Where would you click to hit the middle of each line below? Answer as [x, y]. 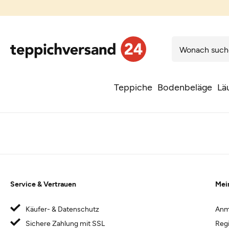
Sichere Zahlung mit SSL [65, 223]
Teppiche [133, 87]
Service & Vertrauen [43, 184]
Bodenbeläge [185, 87]
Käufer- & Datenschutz [62, 209]
